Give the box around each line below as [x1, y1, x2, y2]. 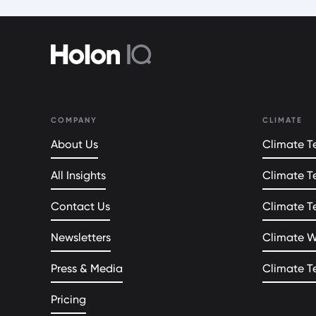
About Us [51, 138, 98, 151]
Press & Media [51, 262, 123, 275]
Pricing [51, 293, 86, 306]
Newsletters [51, 231, 111, 244]
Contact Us [51, 200, 110, 213]
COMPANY [51, 116, 97, 125]
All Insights [51, 169, 106, 182]
